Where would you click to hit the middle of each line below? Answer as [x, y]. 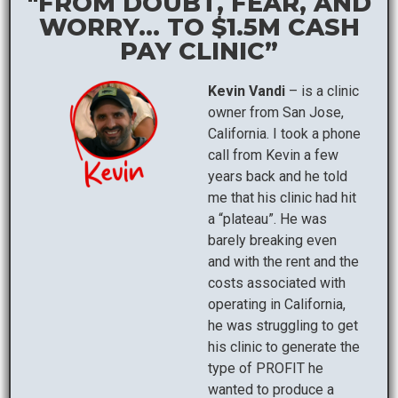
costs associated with [277, 283]
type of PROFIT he [266, 368]
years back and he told [278, 176]
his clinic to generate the [284, 346]
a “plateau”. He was [267, 219]
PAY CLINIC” [199, 51]
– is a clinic [322, 91]
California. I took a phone [284, 133]
